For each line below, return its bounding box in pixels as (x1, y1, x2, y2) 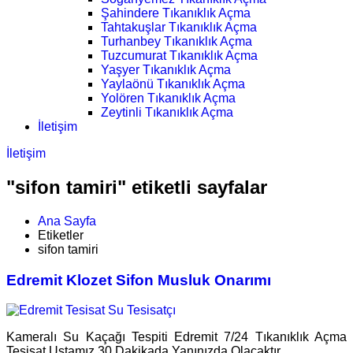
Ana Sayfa (38, 214, 96, 228)
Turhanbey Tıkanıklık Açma (101, 35, 252, 48)
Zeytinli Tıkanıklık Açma (101, 106, 233, 119)
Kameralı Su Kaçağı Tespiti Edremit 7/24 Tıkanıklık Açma (6, 330, 347, 344)
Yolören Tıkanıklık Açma (101, 91, 236, 105)
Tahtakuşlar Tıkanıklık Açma (101, 20, 257, 34)
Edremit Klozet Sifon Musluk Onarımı (6, 271, 271, 288)
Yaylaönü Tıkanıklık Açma (101, 77, 245, 91)
